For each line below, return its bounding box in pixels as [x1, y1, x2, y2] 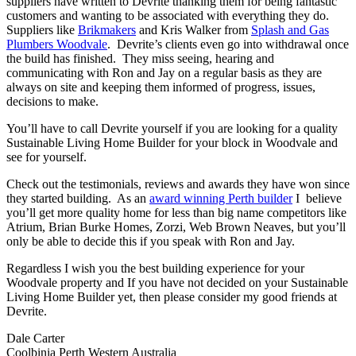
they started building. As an [6, 192, 149, 206]
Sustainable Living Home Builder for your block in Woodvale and [6, 136, 338, 150]
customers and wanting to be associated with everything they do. [6, 9, 332, 23]
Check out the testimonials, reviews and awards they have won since [6, 177, 350, 192]
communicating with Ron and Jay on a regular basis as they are [6, 66, 322, 80]
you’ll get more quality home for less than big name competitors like [6, 206, 346, 220]
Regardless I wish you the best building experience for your [6, 261, 304, 276]
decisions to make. [6, 95, 99, 109]
